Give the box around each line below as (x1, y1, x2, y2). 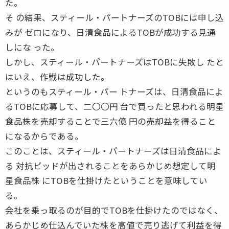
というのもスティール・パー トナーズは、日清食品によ (5, 85, 223, 98)
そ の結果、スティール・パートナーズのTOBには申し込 (5, 11, 224, 24)
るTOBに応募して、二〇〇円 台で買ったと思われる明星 (5, 100, 224, 112)
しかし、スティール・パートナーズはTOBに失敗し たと (5, 55, 224, 68)
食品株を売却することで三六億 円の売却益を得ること (5, 114, 216, 127)
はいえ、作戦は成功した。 (5, 70, 109, 83)
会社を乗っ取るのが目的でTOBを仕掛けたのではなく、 (5, 203, 223, 216)
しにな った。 (5, 40, 59, 53)
